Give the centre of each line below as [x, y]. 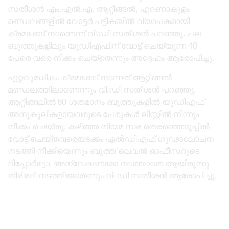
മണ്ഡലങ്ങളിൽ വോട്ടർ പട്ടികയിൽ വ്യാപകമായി [99, 21]
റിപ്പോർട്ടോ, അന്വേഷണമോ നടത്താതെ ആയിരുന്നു [108, 164]
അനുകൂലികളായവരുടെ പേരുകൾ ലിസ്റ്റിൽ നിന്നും [104, 114]
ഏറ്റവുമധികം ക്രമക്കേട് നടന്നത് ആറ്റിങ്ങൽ [90, 78]
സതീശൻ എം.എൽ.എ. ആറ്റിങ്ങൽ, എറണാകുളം [99, 9]
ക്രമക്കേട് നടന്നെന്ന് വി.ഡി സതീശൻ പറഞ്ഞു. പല [105, 34]
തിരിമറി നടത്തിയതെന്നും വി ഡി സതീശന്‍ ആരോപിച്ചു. [112, 176]
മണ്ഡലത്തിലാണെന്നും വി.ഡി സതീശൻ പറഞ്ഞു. [102, 90]
